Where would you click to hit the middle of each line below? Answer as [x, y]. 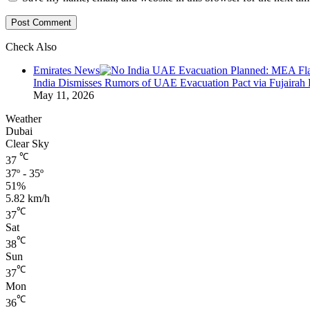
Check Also [31, 47]
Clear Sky [27, 144]
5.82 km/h [28, 198]
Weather [24, 119]
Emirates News [66, 71]
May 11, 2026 [64, 95]
